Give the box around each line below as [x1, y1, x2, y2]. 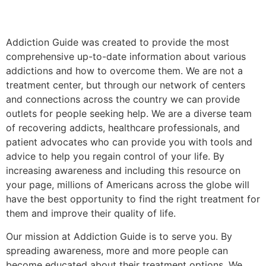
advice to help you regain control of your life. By [6, 150, 224, 163]
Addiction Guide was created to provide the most [6, 36, 229, 49]
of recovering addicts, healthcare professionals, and [6, 122, 240, 134]
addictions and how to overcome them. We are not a [6, 65, 243, 77]
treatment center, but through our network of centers [6, 79, 245, 91]
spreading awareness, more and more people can [6, 244, 228, 256]
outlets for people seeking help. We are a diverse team [6, 107, 252, 120]
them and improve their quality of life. [6, 207, 176, 220]
